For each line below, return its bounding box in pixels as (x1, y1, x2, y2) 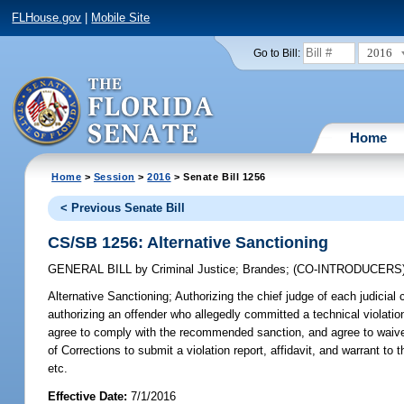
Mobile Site (91, 11, 151, 25)
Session (93, 170, 135, 182)
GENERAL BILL (48, 262, 136, 277)
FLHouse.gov (12, 11, 82, 25)
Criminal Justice (148, 262, 236, 277)
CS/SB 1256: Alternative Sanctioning (48, 233, 329, 252)
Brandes (243, 262, 287, 277)
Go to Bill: (252, 47, 300, 59)
